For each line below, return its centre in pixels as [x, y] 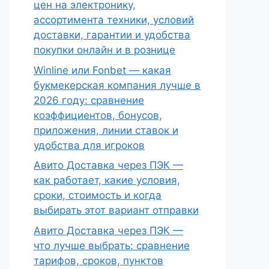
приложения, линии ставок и [106, 130]
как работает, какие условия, [107, 180]
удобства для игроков [89, 145]
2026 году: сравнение [89, 100]
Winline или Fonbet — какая [102, 70]
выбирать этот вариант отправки [116, 210]
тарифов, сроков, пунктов [98, 260]
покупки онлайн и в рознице [104, 50]
